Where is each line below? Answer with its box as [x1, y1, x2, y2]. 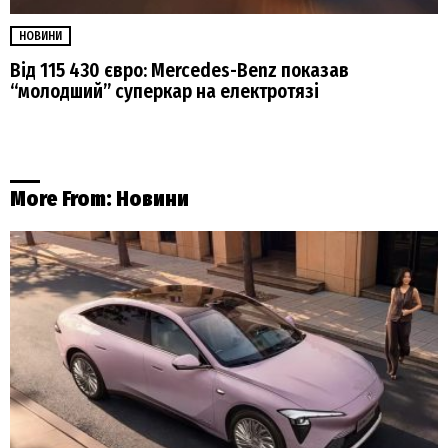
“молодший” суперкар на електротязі [10, 80, 319, 104]
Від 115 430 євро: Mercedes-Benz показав [10, 59, 349, 83]
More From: [10, 186, 116, 213]
